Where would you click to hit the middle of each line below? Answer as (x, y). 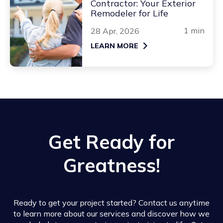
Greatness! (111, 166)
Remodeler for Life (129, 13)
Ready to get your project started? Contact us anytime (111, 203)
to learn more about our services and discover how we (111, 214)
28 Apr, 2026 (115, 31)
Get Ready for (111, 142)
